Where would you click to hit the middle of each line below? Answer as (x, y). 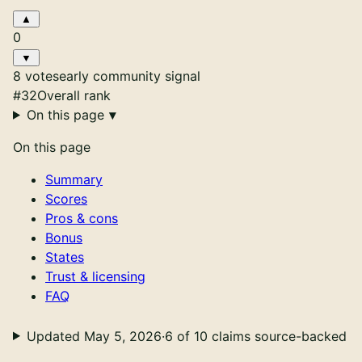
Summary (74, 179)
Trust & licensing (95, 276)
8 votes (36, 76)
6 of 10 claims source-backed (255, 336)
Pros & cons (82, 218)
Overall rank (74, 95)
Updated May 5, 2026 (94, 336)
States (65, 257)
